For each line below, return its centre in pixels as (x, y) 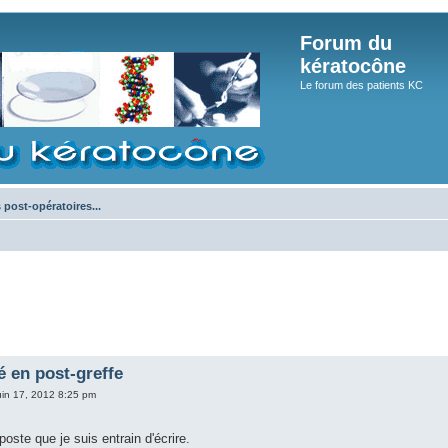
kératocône (353, 66)
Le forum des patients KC (361, 85)
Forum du (346, 43)
